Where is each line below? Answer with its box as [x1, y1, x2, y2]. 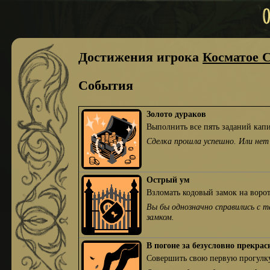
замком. [146, 212, 175, 222]
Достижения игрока [78, 49, 203, 64]
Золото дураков [146, 109, 207, 119]
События [78, 78, 134, 93]
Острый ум [146, 175, 190, 185]
